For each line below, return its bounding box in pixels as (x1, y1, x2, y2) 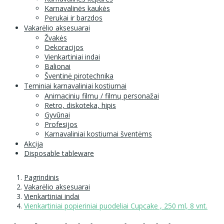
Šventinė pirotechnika (44, 70, 113, 80)
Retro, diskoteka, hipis (44, 100, 116, 110)
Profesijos (44, 119, 77, 129)
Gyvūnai (44, 109, 70, 119)
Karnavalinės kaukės (44, 3, 110, 13)
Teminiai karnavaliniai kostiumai (24, 80, 126, 90)
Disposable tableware (24, 148, 94, 158)
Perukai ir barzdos (44, 12, 102, 22)
